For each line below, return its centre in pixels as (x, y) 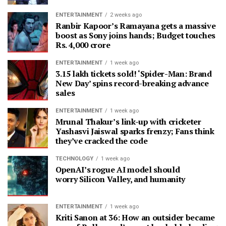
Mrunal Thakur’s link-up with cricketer (128, 121)
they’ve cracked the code (102, 140)
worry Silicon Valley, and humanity (122, 179)
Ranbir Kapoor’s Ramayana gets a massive (136, 25)
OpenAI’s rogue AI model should (118, 169)
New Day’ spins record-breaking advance (132, 83)
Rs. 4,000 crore (84, 45)
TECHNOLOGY (74, 158)
